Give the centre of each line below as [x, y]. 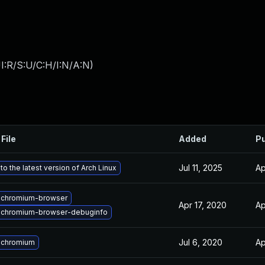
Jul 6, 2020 [201, 242]
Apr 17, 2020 [203, 205]
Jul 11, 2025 [201, 168]
